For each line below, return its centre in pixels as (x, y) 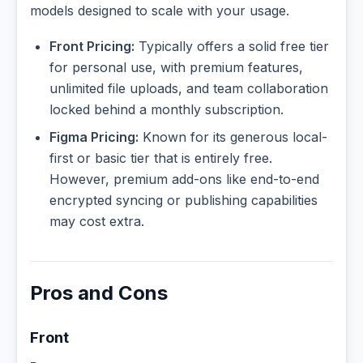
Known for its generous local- (233, 137)
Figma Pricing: (94, 137)
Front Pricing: (92, 46)
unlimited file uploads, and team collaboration (189, 88)
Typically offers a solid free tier (232, 46)
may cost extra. (97, 221)
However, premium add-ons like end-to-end (184, 179)
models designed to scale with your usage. (160, 11)
